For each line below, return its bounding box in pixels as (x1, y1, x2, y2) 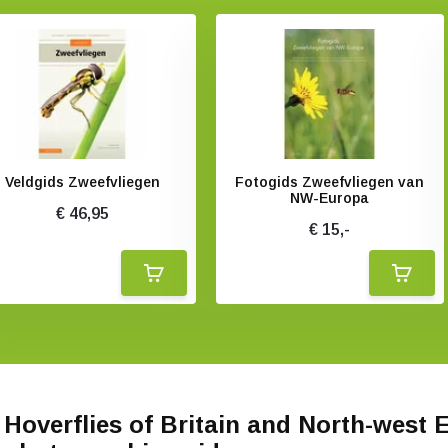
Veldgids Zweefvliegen (4, 174, 160, 190)
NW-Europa (290, 190, 370, 206)
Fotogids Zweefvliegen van (235, 174, 425, 190)
